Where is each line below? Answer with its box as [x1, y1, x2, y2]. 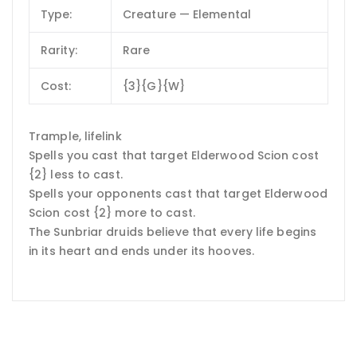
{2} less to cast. [29, 166, 123, 182]
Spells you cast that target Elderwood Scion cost [29, 147, 319, 163]
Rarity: [41, 42, 77, 59]
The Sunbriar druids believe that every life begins [29, 223, 317, 240]
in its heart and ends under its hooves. [29, 242, 254, 259]
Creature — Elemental [123, 6, 251, 23]
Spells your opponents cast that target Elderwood [29, 185, 328, 202]
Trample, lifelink [29, 127, 122, 144]
